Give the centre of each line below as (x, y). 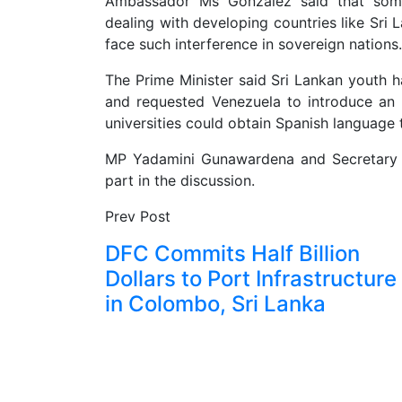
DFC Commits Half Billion (232, 253)
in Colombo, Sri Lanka (215, 304)
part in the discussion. (180, 180)
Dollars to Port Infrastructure (251, 279)
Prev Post (138, 216)
